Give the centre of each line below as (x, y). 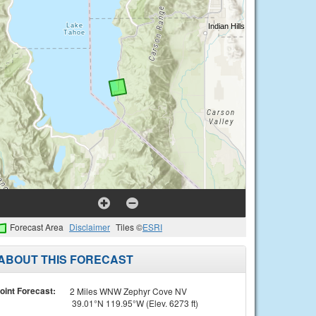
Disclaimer (90, 227)
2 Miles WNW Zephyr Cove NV (128, 291)
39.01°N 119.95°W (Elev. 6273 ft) (134, 303)
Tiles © (129, 227)
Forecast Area (37, 227)
